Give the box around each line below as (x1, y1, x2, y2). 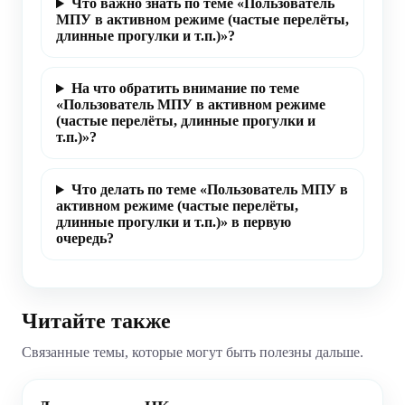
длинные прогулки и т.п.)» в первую (56, 214, 291, 231)
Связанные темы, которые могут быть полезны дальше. (22, 344, 363, 361)
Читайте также (22, 309, 171, 334)
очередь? (56, 231, 114, 247)
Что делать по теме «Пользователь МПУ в (71, 182, 348, 198)
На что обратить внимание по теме (71, 80, 299, 97)
